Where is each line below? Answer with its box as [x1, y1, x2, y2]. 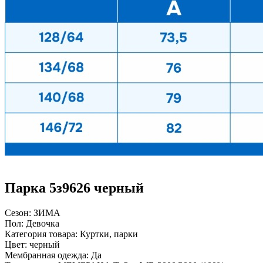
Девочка [26, 218, 59, 228]
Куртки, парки [80, 228, 138, 239]
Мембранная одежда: [5, 249, 91, 260]
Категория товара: [5, 228, 80, 239]
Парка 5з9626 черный [5, 180, 144, 195]
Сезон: [5, 207, 33, 218]
